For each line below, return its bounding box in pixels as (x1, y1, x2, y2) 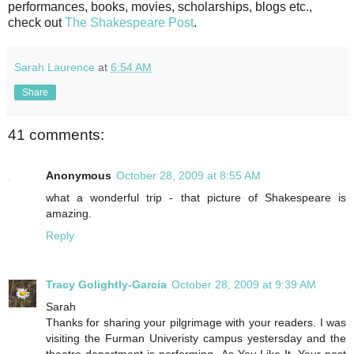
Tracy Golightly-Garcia (46, 278, 167, 291)
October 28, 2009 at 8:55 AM (116, 169, 261, 183)
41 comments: (8, 126, 104, 143)
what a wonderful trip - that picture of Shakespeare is (46, 191, 346, 205)
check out (8, 15, 65, 29)
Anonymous (46, 169, 111, 183)
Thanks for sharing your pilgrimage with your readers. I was (46, 316, 346, 329)
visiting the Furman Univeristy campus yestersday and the (46, 332, 346, 345)
